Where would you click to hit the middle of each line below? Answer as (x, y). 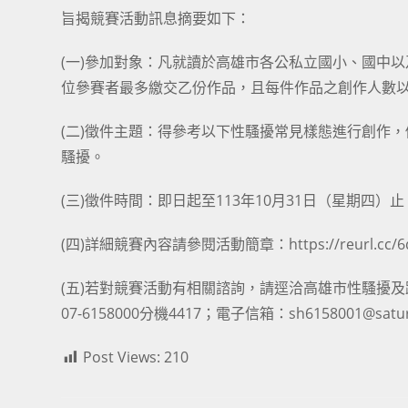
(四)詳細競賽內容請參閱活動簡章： (175, 244)
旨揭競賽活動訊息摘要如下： (156, 18)
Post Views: (122, 357)
